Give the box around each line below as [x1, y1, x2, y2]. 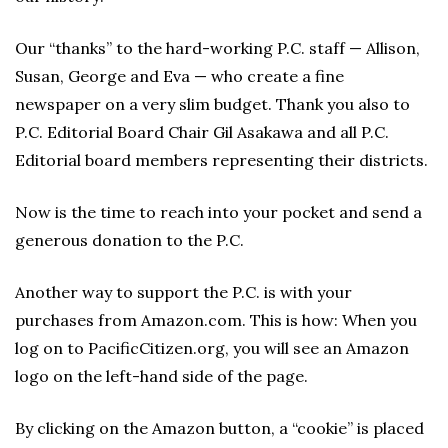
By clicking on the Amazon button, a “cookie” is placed [15, 418, 424, 438]
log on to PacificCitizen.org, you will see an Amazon [15, 338, 409, 358]
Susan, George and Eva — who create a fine [15, 66, 344, 86]
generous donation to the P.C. [15, 230, 244, 250]
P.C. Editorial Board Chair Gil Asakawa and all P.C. [15, 122, 389, 142]
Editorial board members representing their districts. [15, 150, 428, 170]
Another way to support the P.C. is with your [15, 282, 352, 302]
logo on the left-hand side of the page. [15, 366, 308, 386]
